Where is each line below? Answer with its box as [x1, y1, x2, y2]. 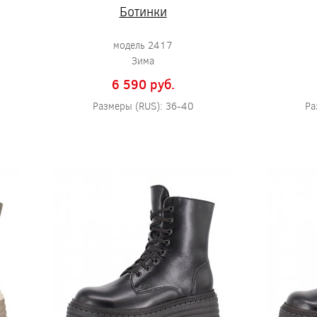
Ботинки [119, 3, 167, 20]
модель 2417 [113, 38, 173, 52]
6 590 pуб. [111, 76, 175, 93]
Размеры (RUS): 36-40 [92, 99, 194, 113]
